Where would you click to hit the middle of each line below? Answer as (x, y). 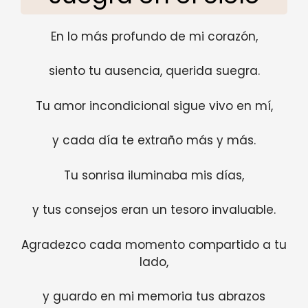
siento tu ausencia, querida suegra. (154, 71)
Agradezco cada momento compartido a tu (154, 244)
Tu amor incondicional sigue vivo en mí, (154, 106)
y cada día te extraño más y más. (154, 141)
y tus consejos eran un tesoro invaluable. (154, 210)
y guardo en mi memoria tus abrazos (154, 297)
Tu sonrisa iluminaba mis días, (154, 175)
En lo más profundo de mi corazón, (154, 36)
